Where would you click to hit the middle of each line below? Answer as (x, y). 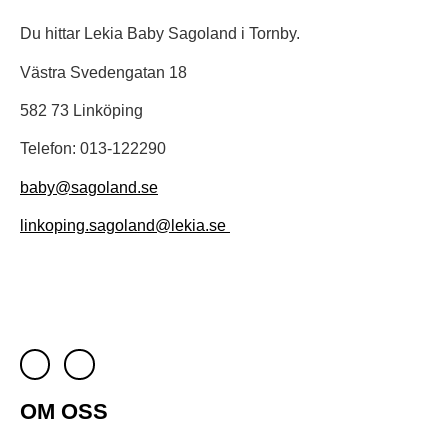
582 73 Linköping (81, 110)
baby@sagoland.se (89, 187)
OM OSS (64, 412)
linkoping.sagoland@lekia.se (125, 226)
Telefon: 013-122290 (93, 149)
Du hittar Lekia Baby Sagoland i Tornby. (160, 34)
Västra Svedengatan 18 (103, 72)
